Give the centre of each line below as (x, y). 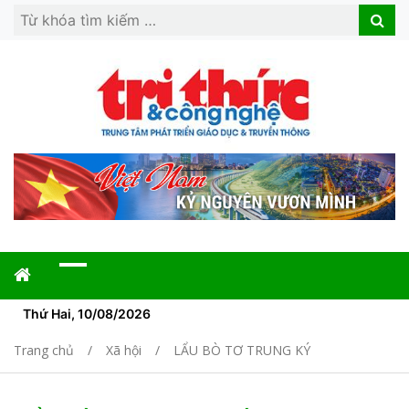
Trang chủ (44, 351)
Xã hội (124, 351)
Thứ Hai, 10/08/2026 (87, 314)
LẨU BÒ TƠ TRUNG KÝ (242, 351)
